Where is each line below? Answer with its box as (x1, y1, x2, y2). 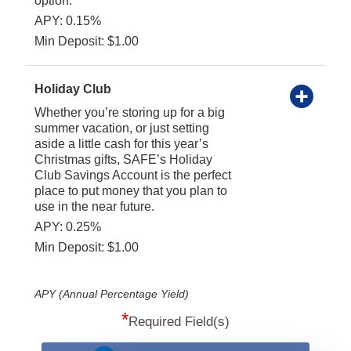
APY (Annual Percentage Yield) (34, 287, 189, 300)
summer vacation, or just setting (34, 121, 209, 135)
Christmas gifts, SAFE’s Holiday (34, 152, 212, 166)
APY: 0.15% (34, 13, 101, 27)
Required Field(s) (128, 313, 230, 329)
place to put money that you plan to (34, 183, 227, 197)
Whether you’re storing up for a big (34, 105, 225, 119)
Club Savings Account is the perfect (34, 168, 231, 182)
